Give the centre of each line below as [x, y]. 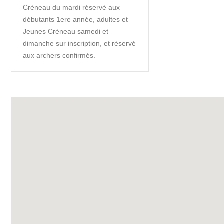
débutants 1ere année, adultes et [75, 20]
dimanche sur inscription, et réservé [79, 44]
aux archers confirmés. [59, 56]
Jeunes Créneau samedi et [66, 32]
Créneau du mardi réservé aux [71, 8]
